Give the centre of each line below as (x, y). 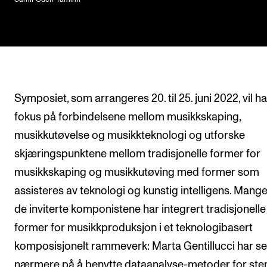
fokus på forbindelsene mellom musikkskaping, (128, 117)
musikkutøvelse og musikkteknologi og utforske (130, 136)
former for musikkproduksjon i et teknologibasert (133, 228)
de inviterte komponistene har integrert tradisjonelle (140, 210)
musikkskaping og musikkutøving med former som (137, 173)
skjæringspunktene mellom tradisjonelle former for (137, 154)
